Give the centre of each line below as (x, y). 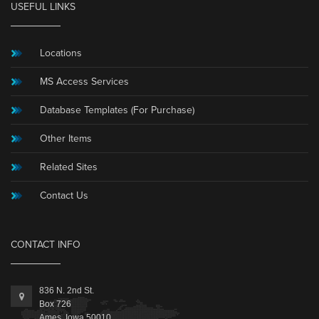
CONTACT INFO (46, 244)
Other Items (66, 138)
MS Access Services (84, 81)
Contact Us (64, 195)
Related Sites (68, 167)
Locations (61, 53)
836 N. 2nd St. (67, 290)
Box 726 (55, 304)
